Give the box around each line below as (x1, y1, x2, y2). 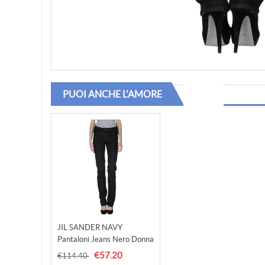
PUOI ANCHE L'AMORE (63, 88, 162, 99)
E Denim (57, 246, 86, 256)
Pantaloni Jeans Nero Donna (57, 234, 154, 244)
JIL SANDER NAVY (57, 222, 122, 232)
